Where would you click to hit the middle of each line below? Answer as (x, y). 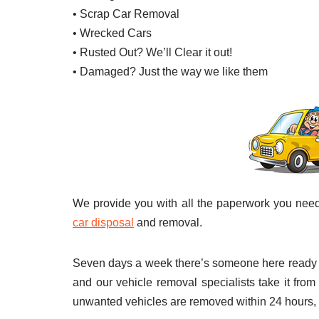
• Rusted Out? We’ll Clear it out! (152, 53)
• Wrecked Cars (112, 33)
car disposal (103, 223)
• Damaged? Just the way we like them (170, 72)
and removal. (168, 223)
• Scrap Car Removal (126, 14)
